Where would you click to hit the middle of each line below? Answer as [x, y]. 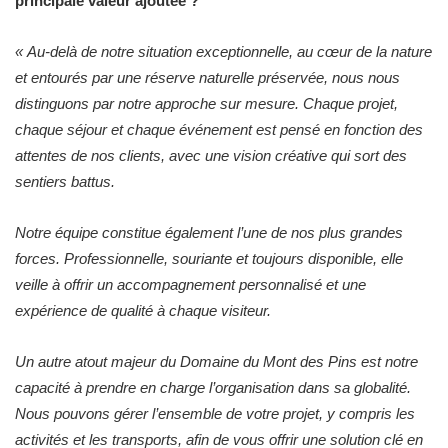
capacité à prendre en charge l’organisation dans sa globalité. [213, 387]
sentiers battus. [65, 181]
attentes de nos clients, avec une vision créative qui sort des [211, 155]
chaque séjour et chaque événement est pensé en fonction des [219, 129]
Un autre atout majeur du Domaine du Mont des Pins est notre [216, 361]
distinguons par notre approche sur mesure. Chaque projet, [206, 103]
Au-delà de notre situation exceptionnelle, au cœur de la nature [229, 51]
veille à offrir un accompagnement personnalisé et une [190, 284]
